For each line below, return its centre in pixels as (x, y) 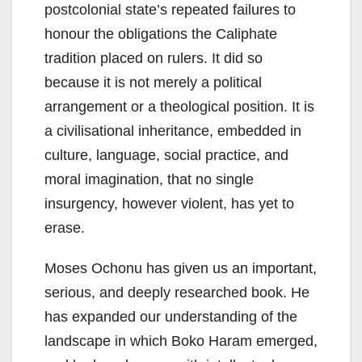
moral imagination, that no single (149, 180)
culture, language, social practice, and (166, 156)
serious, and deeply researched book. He (177, 293)
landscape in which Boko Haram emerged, (181, 341)
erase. (65, 228)
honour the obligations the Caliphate (161, 34)
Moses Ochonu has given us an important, (181, 269)
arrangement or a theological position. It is (179, 107)
